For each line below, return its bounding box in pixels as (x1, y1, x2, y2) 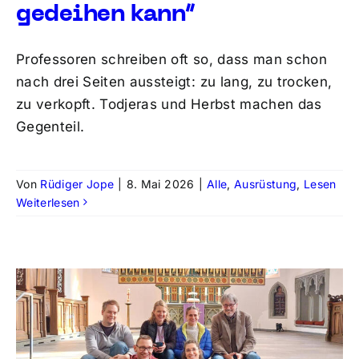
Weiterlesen (15, 195, 80, 209)
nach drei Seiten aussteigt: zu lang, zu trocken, (15, 73, 333, 90)
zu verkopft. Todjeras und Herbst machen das (15, 95, 322, 112)
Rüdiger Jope (40, 176, 115, 191)
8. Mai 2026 (126, 176, 195, 191)
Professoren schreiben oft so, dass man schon (15, 50, 327, 67)
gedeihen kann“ (15, 3, 196, 26)
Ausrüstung (233, 176, 297, 191)
